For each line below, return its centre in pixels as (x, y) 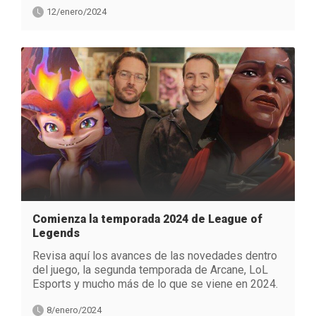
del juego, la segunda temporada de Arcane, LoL (150, 270)
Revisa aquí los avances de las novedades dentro (155, 256)
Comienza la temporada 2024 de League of (147, 219)
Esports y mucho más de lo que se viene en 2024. (155, 284)
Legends (56, 233)
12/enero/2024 (77, 11)
